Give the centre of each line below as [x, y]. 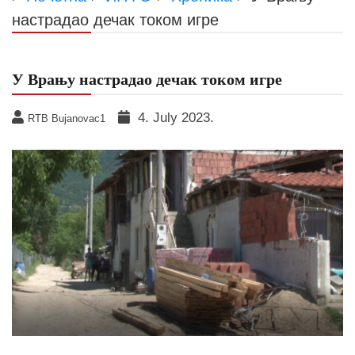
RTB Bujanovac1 [67, 118]
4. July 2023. [176, 117]
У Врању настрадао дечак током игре [147, 79]
